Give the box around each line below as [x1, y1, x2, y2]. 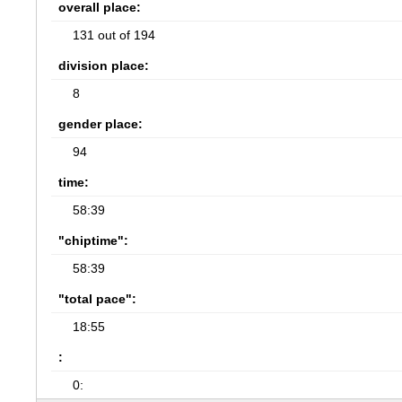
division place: [58, 58, 150, 73]
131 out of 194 [73, 28, 156, 42]
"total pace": [58, 292, 137, 306]
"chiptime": [58, 233, 129, 248]
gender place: [58, 117, 144, 131]
